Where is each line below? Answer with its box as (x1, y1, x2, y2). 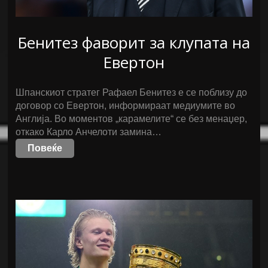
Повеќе (28, 143, 63, 153)
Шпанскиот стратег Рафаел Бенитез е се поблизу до (16, 87, 248, 98)
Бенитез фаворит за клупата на (17, 32, 251, 53)
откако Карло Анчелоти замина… (16, 127, 162, 137)
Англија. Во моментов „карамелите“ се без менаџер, (16, 114, 248, 124)
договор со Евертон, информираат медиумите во (16, 100, 236, 111)
